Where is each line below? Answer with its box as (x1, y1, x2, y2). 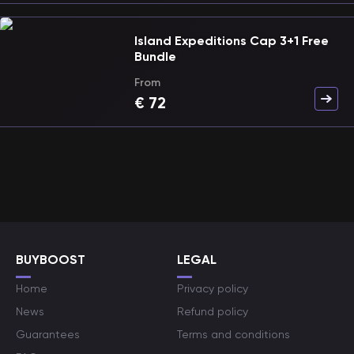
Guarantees (16, 328, 80, 341)
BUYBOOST (16, 252, 85, 267)
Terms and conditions (177, 328, 290, 341)
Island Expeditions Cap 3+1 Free (134, 33, 329, 48)
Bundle (134, 49, 176, 64)
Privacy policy (177, 282, 248, 295)
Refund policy (177, 305, 248, 318)
